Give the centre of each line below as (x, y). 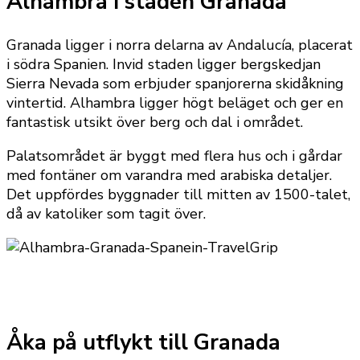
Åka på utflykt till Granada (143, 343)
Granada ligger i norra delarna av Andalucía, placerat (180, 45)
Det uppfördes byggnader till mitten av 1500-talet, (178, 194)
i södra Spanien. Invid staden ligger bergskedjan (164, 64)
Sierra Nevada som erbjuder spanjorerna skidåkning (175, 83)
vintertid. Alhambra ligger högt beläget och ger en (175, 102)
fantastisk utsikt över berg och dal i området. (155, 122)
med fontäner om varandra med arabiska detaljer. (169, 175)
